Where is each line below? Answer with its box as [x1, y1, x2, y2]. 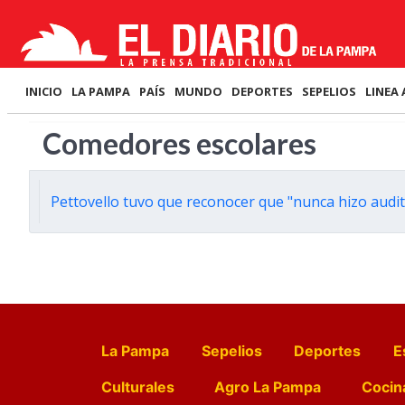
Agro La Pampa [214, 378, 322, 396]
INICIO [25, 83, 62, 99]
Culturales [101, 378, 174, 396]
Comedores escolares [42, 126, 316, 161]
